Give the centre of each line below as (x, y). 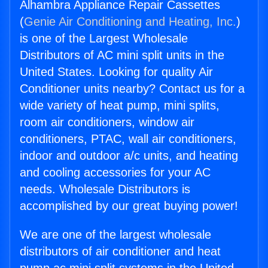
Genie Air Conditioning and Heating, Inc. (130, 22)
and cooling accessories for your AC (115, 173)
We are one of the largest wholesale (115, 235)
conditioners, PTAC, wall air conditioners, (128, 139)
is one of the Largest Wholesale (104, 39)
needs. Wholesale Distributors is (105, 189)
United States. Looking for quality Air (116, 72)
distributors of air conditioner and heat (120, 252)
